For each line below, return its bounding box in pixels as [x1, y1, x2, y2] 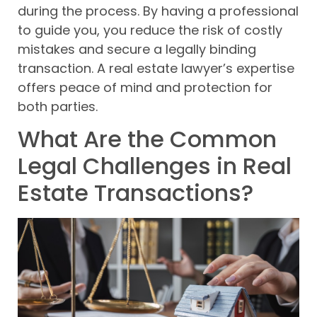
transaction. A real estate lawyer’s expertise [18, 59, 294, 77]
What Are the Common [18, 122, 277, 155]
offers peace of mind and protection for [18, 78, 272, 96]
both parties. [18, 97, 98, 115]
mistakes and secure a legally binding [18, 40, 256, 58]
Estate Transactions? [18, 176, 253, 209]
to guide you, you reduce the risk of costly [18, 21, 282, 39]
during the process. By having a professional [18, 1, 299, 20]
